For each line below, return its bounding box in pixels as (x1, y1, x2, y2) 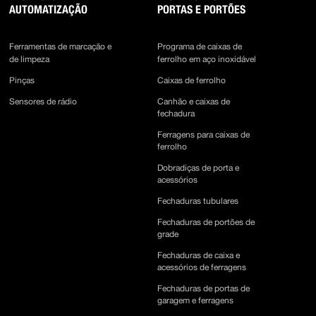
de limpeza (9, 54, 50, 64)
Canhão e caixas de (157, 97, 231, 107)
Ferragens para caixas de (157, 130, 250, 140)
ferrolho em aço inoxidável (157, 54, 257, 64)
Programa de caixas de (157, 42, 243, 51)
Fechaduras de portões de (157, 217, 255, 227)
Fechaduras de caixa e (157, 250, 241, 260)
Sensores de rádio (9, 97, 78, 107)
